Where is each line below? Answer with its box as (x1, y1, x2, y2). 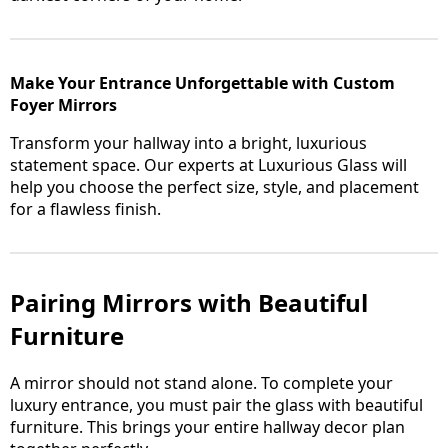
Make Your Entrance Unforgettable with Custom (10, 72, 395, 95)
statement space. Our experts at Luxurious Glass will (10, 154, 407, 177)
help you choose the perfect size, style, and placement (10, 176, 419, 199)
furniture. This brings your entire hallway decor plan (10, 416, 405, 439)
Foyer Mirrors (10, 94, 117, 117)
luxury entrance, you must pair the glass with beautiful (10, 394, 423, 417)
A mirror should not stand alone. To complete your (10, 372, 393, 395)
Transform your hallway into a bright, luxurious (10, 132, 367, 155)
